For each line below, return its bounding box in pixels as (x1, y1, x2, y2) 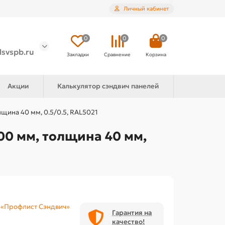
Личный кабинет (124, 5, 169, 12)
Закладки (67, 51, 89, 58)
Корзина (146, 51, 166, 58)
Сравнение (104, 51, 131, 58)
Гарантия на (112, 208, 152, 217)
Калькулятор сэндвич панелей (57, 82, 159, 91)
